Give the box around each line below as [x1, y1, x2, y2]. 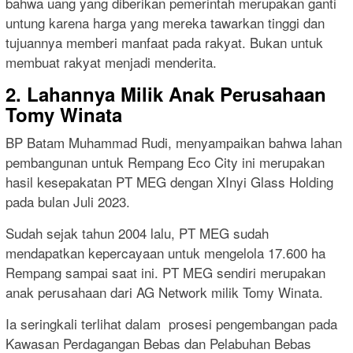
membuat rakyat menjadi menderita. [6, 52, 217, 72]
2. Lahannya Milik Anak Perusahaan [6, 80, 326, 108]
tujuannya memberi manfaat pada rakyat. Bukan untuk [6, 32, 323, 53]
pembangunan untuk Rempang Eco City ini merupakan [6, 152, 325, 173]
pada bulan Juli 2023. [6, 191, 130, 212]
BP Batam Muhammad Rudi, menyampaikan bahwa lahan [6, 132, 342, 153]
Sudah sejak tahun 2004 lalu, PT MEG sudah [6, 223, 269, 243]
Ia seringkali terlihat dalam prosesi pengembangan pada [6, 314, 337, 334]
